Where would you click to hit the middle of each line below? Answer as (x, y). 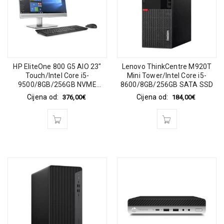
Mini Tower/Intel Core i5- (167, 75)
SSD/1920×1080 (57, 93)
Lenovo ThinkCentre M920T (167, 66)
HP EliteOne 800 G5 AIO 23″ (57, 66)
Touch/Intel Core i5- (57, 75)
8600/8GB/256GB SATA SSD (167, 84)
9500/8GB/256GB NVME (57, 84)
